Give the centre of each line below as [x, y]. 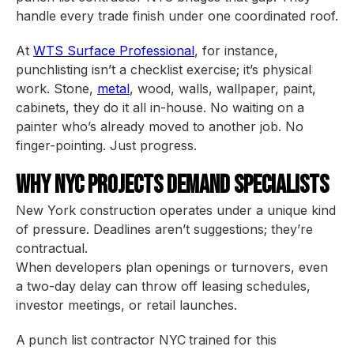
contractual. [52, 248]
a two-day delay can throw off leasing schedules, [163, 286]
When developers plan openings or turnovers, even [172, 267]
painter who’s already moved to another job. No [160, 126]
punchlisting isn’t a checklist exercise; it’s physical [164, 70]
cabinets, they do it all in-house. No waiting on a [160, 107]
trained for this [233, 340]
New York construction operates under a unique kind [176, 210]
